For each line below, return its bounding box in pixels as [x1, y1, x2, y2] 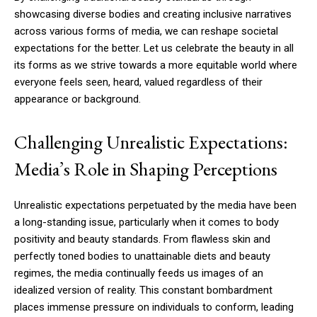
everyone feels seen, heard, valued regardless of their [14, 75, 263, 88]
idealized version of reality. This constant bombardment [14, 283, 272, 296]
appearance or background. [14, 92, 141, 105]
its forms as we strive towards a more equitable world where [14, 58, 297, 71]
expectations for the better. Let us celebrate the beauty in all [14, 41, 294, 54]
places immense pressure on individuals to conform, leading [14, 300, 294, 313]
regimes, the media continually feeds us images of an [14, 266, 263, 279]
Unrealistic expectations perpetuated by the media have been [14, 198, 296, 212]
